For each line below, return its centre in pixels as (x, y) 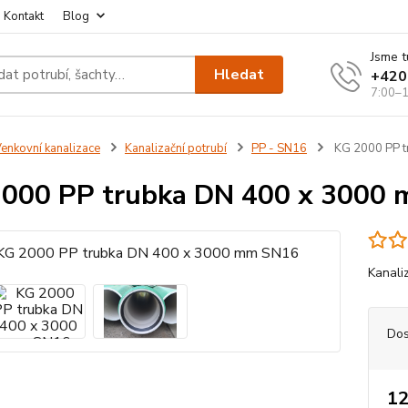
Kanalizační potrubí (175, 148)
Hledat (240, 74)
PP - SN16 (279, 148)
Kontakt (24, 16)
